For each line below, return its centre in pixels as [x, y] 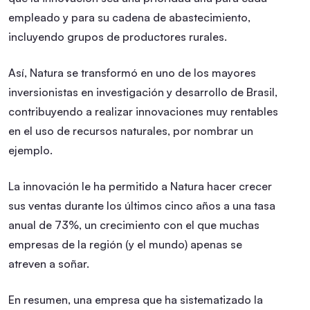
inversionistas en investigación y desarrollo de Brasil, [143, 92]
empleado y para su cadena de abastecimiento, [129, 17]
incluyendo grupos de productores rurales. [118, 36]
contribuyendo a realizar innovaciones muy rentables [143, 111]
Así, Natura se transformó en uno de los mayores [132, 72]
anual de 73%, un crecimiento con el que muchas [134, 225]
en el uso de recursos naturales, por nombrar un [131, 130]
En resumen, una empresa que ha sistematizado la [136, 299]
